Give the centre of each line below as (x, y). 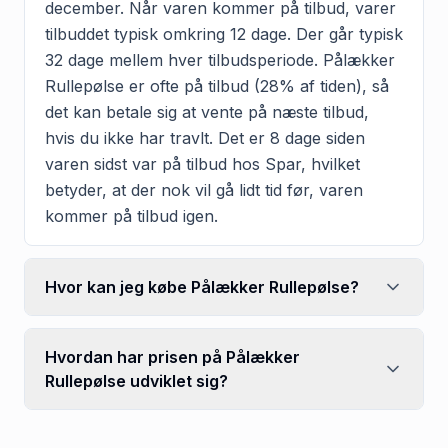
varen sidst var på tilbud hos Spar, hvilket (202, 163)
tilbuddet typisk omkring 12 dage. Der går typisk (224, 33)
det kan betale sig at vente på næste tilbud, (207, 111)
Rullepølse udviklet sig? (136, 380)
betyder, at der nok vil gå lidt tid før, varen (204, 189)
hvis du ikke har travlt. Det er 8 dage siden (205, 137)
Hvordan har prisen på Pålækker (172, 356)
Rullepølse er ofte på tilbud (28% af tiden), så (217, 85)
